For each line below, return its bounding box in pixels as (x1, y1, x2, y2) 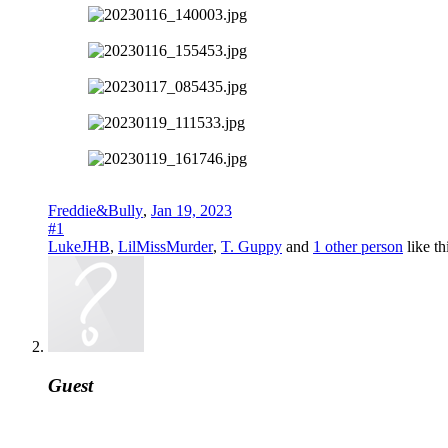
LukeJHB (48, 238, 110, 256)
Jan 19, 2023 (151, 202, 232, 220)
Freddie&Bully (48, 202, 143, 220)
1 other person (313, 238, 403, 256)
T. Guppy (221, 238, 282, 256)
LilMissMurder (118, 238, 213, 256)
